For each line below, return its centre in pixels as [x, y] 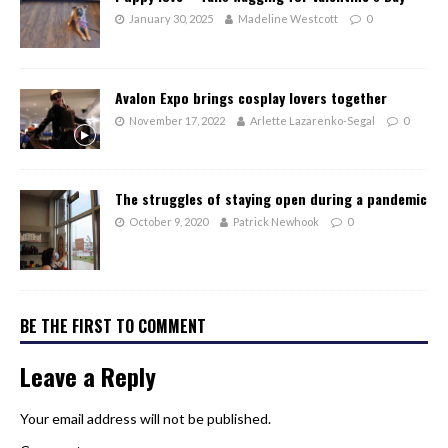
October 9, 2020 [168, 221]
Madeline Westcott [288, 19]
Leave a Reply [88, 376]
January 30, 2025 [171, 19]
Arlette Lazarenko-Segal [312, 120]
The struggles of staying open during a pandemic [271, 198]
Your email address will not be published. [145, 419]
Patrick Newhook [276, 221]
